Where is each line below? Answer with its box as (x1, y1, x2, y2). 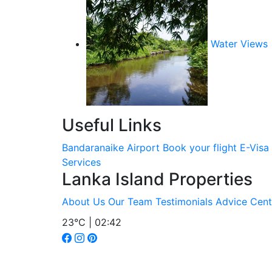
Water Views (211, 38, 268, 50)
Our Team (108, 195, 152, 208)
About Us (62, 195, 105, 208)
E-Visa (240, 141, 269, 154)
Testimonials (155, 195, 212, 208)
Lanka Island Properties (62, 169, 253, 189)
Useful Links (62, 115, 161, 135)
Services (62, 156, 101, 168)
